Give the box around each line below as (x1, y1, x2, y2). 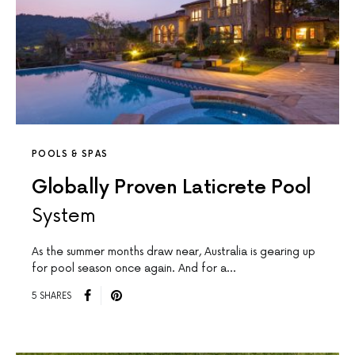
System (32, 204, 96, 228)
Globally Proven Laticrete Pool (32, 176, 312, 200)
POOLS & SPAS (32, 149, 109, 160)
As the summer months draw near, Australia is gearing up (32, 245, 315, 259)
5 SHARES (32, 290, 71, 301)
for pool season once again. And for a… (32, 261, 235, 276)
